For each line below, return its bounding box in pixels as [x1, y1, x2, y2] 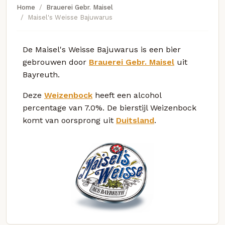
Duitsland [116, 115, 154, 125]
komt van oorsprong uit [23, 115, 116, 125]
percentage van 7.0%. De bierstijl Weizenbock [23, 102, 196, 113]
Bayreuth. [23, 69, 60, 79]
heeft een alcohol [92, 90, 161, 100]
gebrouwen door [23, 57, 89, 67]
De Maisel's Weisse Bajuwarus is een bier [23, 44, 181, 54]
